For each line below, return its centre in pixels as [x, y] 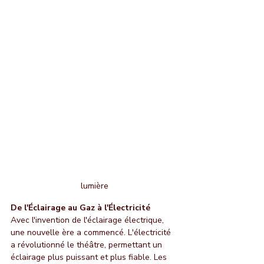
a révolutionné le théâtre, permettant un [88, 245]
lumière [94, 186]
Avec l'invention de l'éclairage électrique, [88, 220]
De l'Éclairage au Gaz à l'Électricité [80, 207]
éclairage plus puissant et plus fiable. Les [90, 257]
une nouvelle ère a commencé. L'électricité [92, 232]
